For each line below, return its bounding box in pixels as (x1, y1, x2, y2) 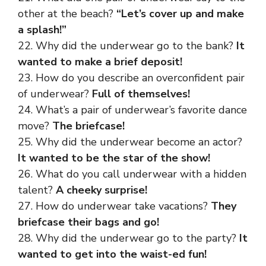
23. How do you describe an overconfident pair (18, 71, 245, 85)
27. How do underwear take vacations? (18, 199, 211, 213)
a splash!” (18, 23, 66, 37)
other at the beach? (18, 7, 116, 21)
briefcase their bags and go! (18, 215, 159, 229)
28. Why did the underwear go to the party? (18, 231, 239, 245)
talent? (18, 183, 56, 197)
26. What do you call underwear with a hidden (18, 167, 246, 181)
